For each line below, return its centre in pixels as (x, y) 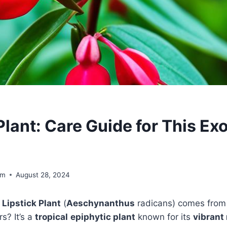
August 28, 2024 (43, 175)
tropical (51, 217)
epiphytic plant (103, 217)
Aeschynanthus (101, 203)
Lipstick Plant (31, 203)
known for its (164, 217)
